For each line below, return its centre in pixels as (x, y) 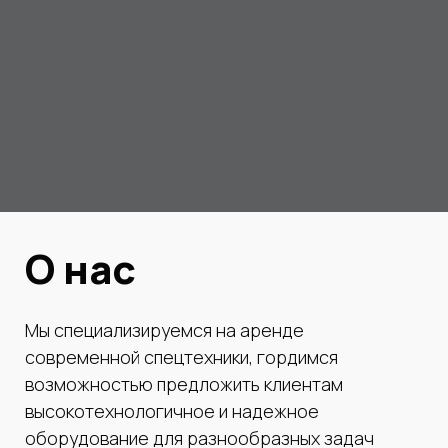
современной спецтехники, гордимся (181, 357)
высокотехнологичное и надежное (172, 411)
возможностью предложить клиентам (184, 384)
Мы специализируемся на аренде (164, 330)
